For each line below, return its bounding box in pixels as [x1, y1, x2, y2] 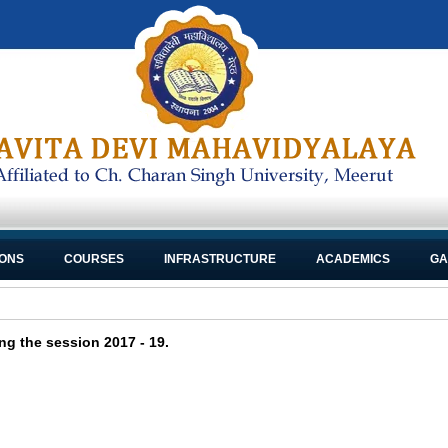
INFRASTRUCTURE [164, 252, 276, 266]
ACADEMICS [316, 252, 390, 266]
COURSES [64, 252, 124, 266]
